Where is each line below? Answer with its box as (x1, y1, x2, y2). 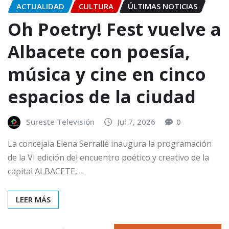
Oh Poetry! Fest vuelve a (8, 17, 221, 41)
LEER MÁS (16, 194, 51, 205)
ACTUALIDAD (16, 1, 64, 12)
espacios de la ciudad (8, 84, 196, 108)
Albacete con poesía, (8, 39, 190, 63)
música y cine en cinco (8, 62, 206, 86)
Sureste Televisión (26, 116, 95, 127)
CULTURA (79, 1, 113, 12)
